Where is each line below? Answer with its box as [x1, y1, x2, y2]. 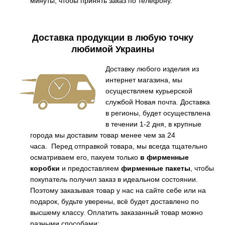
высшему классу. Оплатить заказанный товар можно [30, 208, 203, 216]
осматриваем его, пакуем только [30, 153, 140, 161]
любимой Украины [71, 44, 154, 54]
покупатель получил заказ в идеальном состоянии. [30, 175, 198, 183]
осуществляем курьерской [105, 86, 192, 95]
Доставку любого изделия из [105, 64, 199, 73]
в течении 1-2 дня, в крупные [105, 120, 201, 128]
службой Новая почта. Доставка [105, 97, 210, 106]
